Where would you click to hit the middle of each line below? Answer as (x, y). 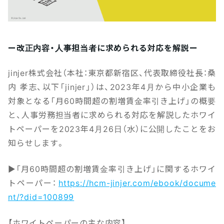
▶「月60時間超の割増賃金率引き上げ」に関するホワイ (112, 168)
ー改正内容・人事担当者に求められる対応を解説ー (103, 47)
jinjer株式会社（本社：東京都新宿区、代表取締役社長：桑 (112, 72)
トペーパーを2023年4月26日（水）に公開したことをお (112, 128)
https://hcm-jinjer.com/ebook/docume (137, 182)
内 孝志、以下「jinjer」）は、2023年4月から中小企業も (112, 86)
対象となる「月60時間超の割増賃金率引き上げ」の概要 (112, 100)
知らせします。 (36, 142)
